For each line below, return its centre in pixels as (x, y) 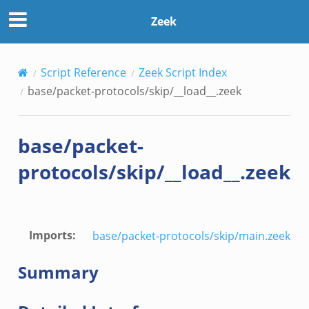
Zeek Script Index (182, 72)
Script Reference (83, 72)
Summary (58, 272)
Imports (50, 235)
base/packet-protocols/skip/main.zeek (191, 236)
